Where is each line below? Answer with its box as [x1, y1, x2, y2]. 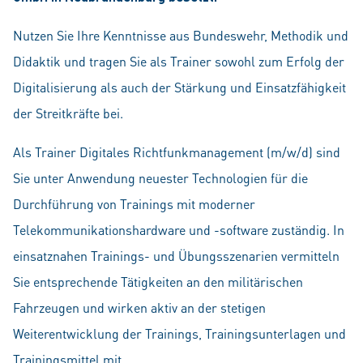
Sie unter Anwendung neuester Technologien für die [13, 169, 308, 186]
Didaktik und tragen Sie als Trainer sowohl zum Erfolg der [13, 53, 344, 70]
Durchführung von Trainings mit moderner [13, 195, 255, 212]
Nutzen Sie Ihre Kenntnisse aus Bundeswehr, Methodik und [13, 27, 348, 44]
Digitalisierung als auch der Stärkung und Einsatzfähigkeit [13, 79, 346, 96]
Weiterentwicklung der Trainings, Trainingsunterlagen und [13, 325, 346, 342]
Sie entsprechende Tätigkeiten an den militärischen [13, 273, 303, 290]
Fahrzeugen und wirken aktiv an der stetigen [13, 299, 266, 316]
